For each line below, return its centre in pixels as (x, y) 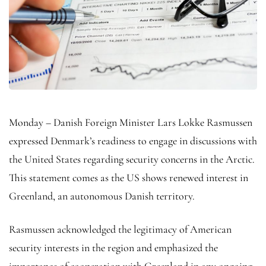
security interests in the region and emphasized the (113, 247)
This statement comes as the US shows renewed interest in (129, 177)
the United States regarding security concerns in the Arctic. (132, 159)
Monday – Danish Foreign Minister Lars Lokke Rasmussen (131, 122)
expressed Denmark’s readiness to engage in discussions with (133, 140)
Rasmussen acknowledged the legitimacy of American (120, 229)
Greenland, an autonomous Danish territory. (102, 196)
